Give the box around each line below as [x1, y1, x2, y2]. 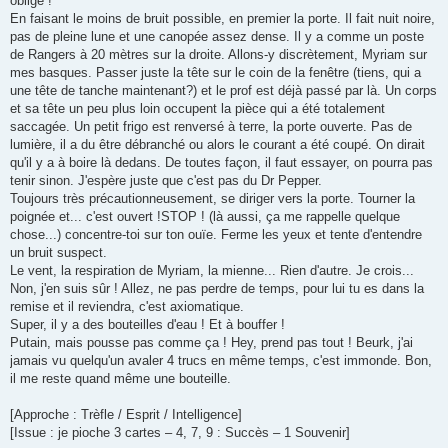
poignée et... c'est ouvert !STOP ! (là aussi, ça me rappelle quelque [10, 209, 400, 225]
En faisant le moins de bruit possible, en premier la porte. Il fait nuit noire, [10, 11, 435, 27]
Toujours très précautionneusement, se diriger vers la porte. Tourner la [10, 191, 415, 207]
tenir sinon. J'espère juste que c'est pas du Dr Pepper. [10, 173, 322, 189]
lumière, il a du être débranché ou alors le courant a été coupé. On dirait [10, 137, 425, 153]
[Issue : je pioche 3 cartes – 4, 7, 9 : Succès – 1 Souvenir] [10, 425, 350, 441]
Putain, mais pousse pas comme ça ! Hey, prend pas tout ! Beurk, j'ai [10, 335, 413, 351]
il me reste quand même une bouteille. [10, 371, 231, 387]
